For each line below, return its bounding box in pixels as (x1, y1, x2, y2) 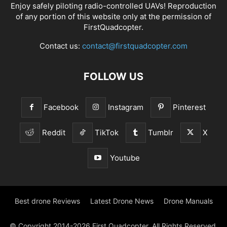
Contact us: (40, 41, 82, 51)
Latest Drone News (90, 197, 154, 206)
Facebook (44, 102, 79, 112)
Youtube (109, 153, 140, 163)
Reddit (42, 128, 65, 138)
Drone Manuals (163, 197, 213, 206)
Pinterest (173, 102, 206, 112)
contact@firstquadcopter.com (82, 41, 187, 51)
